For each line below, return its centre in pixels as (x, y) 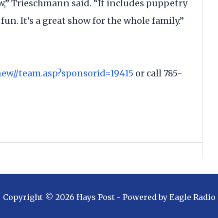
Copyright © (29, 197)
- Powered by (141, 197)
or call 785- (158, 73)
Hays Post (95, 197)
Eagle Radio (192, 197)
